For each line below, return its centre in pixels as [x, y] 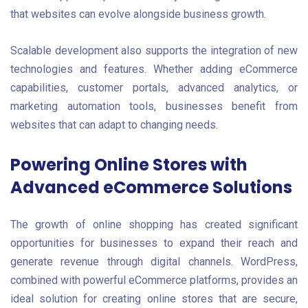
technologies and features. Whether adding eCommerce [154, 69]
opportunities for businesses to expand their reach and [154, 243]
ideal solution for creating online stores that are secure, [154, 298]
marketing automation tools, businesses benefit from [154, 107]
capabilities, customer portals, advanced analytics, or [154, 88]
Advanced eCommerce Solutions [151, 187]
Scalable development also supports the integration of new [154, 51]
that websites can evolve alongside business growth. [138, 14]
